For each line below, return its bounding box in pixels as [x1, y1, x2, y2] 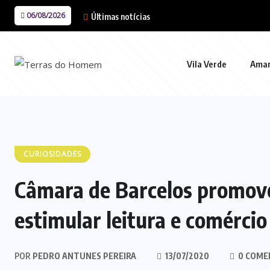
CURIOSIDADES [24, 149, 81, 159]
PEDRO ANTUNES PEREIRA [31, 251, 136, 261]
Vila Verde [187, 58, 227, 69]
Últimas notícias [89, 11, 150, 22]
